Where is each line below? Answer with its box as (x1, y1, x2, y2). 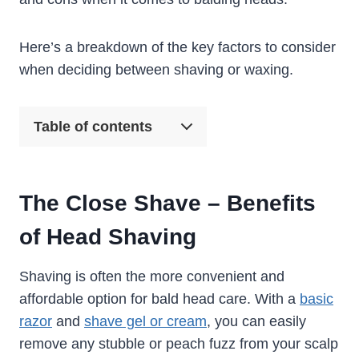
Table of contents (34, 119, 152, 135)
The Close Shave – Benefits (19, 191, 316, 216)
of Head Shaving (19, 224, 196, 250)
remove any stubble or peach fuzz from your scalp (19, 336, 338, 353)
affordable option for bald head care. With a (19, 291, 300, 308)
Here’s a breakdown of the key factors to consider (19, 39, 336, 56)
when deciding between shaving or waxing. (19, 62, 293, 79)
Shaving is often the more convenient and (19, 268, 284, 285)
